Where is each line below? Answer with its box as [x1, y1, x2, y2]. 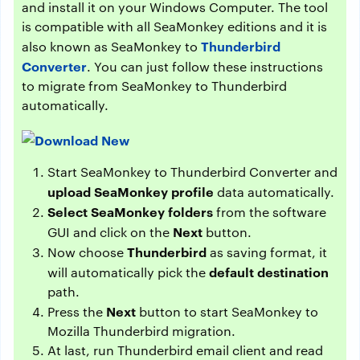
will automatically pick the [47, 263, 209, 280]
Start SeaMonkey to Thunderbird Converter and [47, 162, 337, 180]
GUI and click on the [47, 223, 173, 240]
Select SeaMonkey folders [47, 202, 213, 220]
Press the [47, 302, 106, 320]
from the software [213, 202, 326, 220]
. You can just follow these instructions [87, 58, 323, 75]
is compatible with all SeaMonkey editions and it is [22, 18, 327, 35]
